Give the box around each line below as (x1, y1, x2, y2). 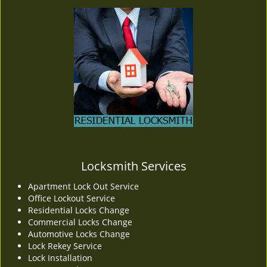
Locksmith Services (80, 158, 187, 174)
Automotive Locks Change (28, 228, 130, 240)
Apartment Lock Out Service (28, 181, 139, 192)
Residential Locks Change (28, 204, 132, 216)
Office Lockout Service (28, 193, 115, 204)
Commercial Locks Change (28, 216, 132, 228)
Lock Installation (28, 252, 92, 263)
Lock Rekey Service (28, 240, 102, 252)
